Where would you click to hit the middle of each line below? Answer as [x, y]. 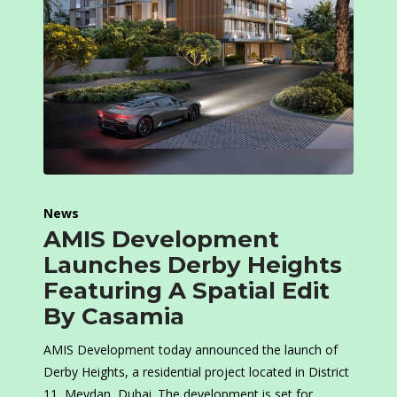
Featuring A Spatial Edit [187, 291]
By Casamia [114, 317]
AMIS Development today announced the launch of [191, 350]
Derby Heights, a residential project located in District [196, 372]
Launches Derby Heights [193, 265]
